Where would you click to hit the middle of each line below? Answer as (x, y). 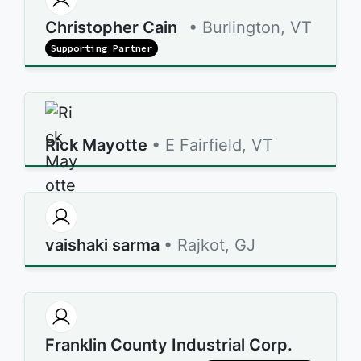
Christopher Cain (111, 27)
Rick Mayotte (96, 145)
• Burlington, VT (250, 27)
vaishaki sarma (102, 245)
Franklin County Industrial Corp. (169, 345)
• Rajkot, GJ (210, 245)
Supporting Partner (102, 48)
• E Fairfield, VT (212, 145)
